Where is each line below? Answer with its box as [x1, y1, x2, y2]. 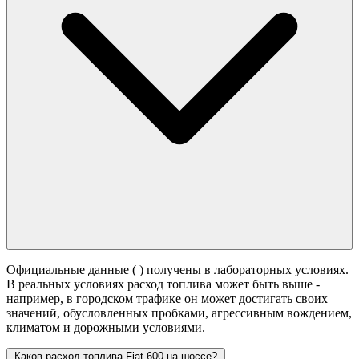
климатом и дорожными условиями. [6, 321, 205, 335]
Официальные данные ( [6, 263, 139, 277]
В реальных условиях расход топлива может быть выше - [6, 277, 320, 292]
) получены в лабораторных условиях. [139, 263, 349, 277]
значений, [6, 306, 63, 321]
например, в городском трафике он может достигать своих [6, 292, 328, 306]
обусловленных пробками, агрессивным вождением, [63, 306, 352, 321]
